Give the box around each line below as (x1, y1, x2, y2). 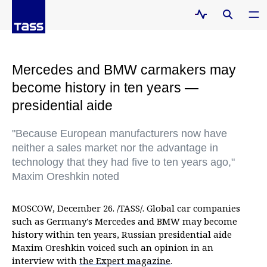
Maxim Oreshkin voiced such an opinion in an (12, 241, 213, 253)
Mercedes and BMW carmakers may (12, 62, 236, 77)
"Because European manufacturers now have (12, 128, 227, 139)
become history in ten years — (12, 80, 198, 95)
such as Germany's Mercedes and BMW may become (12, 215, 237, 227)
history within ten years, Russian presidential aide (12, 228, 232, 240)
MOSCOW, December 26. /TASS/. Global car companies (12, 202, 240, 214)
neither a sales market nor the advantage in (12, 142, 218, 154)
